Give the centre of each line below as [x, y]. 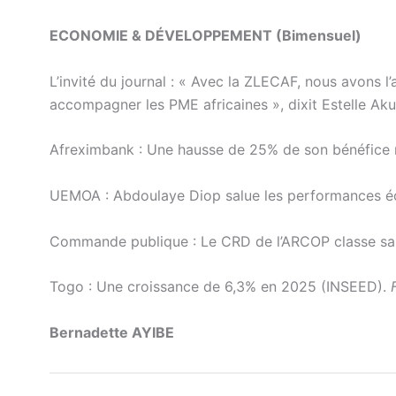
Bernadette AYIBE [112, 332]
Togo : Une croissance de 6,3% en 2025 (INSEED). [220, 287]
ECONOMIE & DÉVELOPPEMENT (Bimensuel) [206, 36]
